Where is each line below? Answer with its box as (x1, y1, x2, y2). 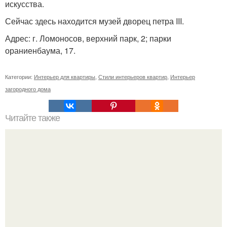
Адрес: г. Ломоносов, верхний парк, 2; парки (5, 32, 171, 44)
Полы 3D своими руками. (66, 205, 161, 217)
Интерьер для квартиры (34, 72, 95, 81)
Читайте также (5, 113, 60, 123)
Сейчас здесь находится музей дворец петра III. (5, 15, 184, 27)
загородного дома (5, 85, 51, 93)
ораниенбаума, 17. (5, 45, 75, 56)
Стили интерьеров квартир (98, 72, 167, 81)
